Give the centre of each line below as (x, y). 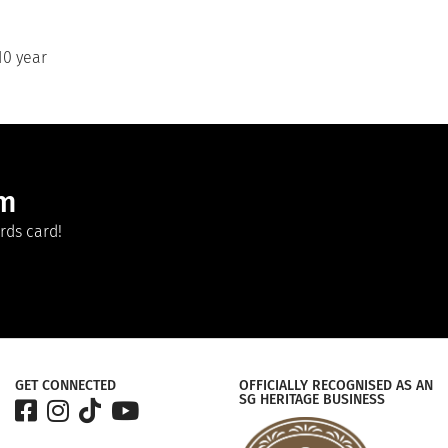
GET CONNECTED (65, 386)
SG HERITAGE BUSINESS (312, 400)
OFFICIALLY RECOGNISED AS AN (336, 386)
